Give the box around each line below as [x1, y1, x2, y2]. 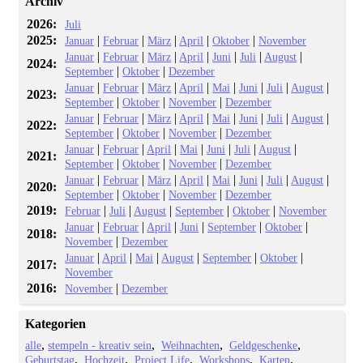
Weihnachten [161, 338, 220, 352]
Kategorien [25, 316, 87, 331]
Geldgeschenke [229, 338, 298, 352]
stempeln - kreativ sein [48, 338, 152, 352]
